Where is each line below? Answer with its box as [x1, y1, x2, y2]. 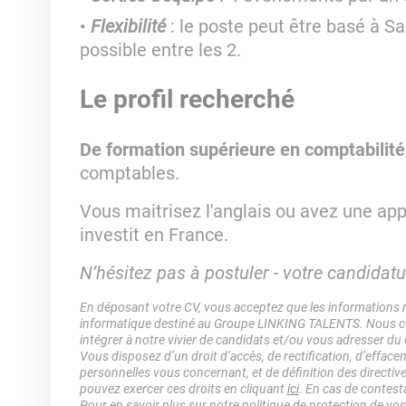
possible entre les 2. [79, 39, 241, 61]
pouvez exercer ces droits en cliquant [79, 382, 287, 396]
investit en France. [79, 224, 228, 246]
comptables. [79, 162, 179, 184]
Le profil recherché [79, 84, 295, 114]
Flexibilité [90, 15, 170, 37]
